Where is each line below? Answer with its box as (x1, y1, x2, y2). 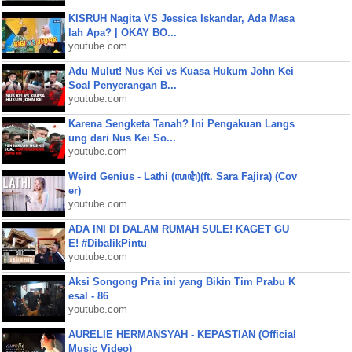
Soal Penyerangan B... (68, 79, 177, 91)
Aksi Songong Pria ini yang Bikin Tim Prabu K (68, 276, 295, 288)
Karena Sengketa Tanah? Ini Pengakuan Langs (68, 118, 295, 130)
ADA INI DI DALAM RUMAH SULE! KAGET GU (68, 223, 289, 235)
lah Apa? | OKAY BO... (68, 27, 177, 38)
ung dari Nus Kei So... (68, 132, 176, 144)
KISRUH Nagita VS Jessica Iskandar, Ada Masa (68, 13, 295, 24)
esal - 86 (68, 290, 108, 302)
